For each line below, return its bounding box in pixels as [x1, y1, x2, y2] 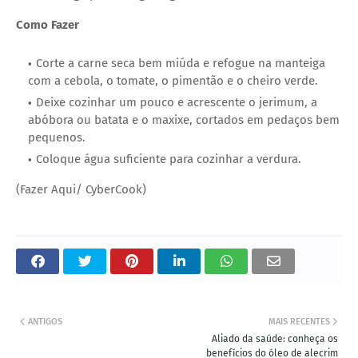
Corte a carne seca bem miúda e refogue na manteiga [36, 55, 325, 70]
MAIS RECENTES [268, 316, 330, 327]
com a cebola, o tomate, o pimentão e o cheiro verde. [28, 73, 318, 88]
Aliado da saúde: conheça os [212, 332, 338, 344]
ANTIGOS [28, 316, 62, 327]
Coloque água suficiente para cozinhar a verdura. [36, 151, 301, 166]
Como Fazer [16, 17, 79, 32]
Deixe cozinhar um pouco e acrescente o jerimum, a [36, 94, 317, 109]
